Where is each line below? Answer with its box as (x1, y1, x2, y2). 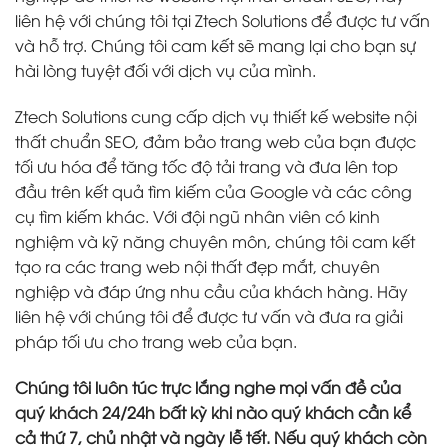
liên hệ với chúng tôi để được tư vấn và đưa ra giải (15, 304, 403, 327)
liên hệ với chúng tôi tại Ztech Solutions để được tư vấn (15, 9, 430, 32)
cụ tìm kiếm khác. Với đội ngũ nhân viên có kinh (15, 204, 380, 227)
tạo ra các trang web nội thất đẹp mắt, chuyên (15, 254, 380, 277)
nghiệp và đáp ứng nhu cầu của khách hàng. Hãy (15, 279, 408, 302)
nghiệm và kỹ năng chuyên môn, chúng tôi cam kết (15, 229, 415, 252)
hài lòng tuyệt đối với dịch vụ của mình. (15, 59, 316, 82)
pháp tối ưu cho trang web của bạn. (15, 329, 297, 352)
